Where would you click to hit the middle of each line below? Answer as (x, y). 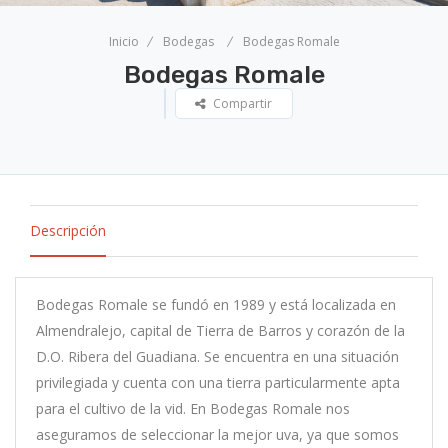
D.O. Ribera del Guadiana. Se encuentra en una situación (217, 356)
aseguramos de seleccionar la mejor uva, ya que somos (217, 434)
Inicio (123, 41)
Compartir (242, 103)
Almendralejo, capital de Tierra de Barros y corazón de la (220, 330)
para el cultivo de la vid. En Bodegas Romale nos (193, 408)
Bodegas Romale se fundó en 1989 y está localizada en (216, 304)
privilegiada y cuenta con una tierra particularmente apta (218, 382)
